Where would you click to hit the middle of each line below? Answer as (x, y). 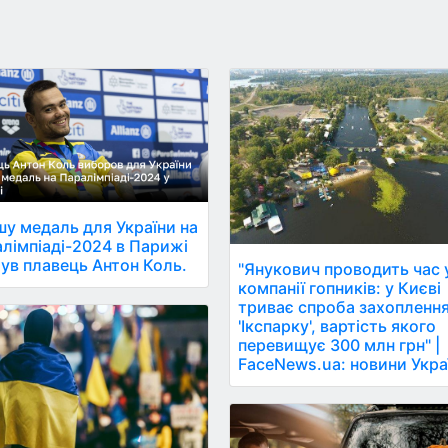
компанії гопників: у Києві (340, 287)
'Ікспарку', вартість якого (337, 325)
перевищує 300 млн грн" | (339, 344)
